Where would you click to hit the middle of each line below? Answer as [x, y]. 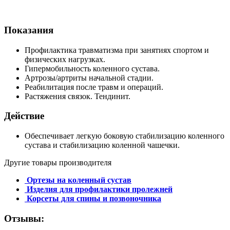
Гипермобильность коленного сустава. [92, 68]
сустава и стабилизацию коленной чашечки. [103, 145]
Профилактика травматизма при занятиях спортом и [117, 50]
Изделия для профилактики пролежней [100, 189]
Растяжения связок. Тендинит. [78, 96]
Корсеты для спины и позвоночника [94, 199]
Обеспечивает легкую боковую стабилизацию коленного [124, 136]
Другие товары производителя [58, 163]
